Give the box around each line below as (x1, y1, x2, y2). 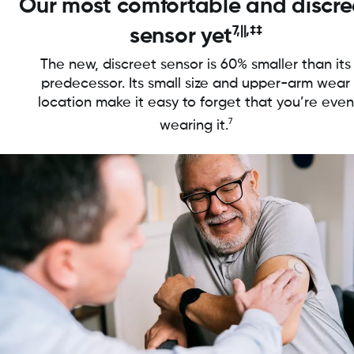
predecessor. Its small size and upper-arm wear (41, 77, 351, 92)
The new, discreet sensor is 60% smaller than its (40, 58, 352, 73)
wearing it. (159, 119, 228, 134)
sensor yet (129, 25, 233, 48)
